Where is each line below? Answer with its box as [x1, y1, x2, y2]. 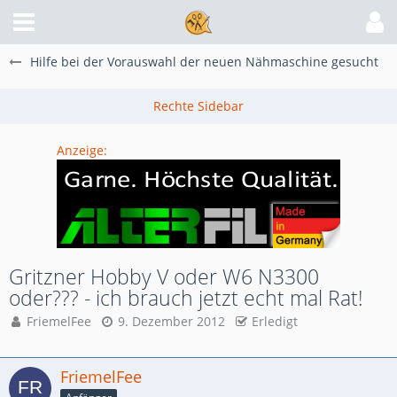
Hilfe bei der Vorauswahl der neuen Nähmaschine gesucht [30, 53, 378, 70]
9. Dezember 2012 [118, 313, 225, 330]
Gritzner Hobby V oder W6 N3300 [9, 262, 319, 291]
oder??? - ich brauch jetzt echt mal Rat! [9, 284, 363, 312]
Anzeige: [57, 142, 107, 159]
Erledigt [252, 313, 298, 330]
